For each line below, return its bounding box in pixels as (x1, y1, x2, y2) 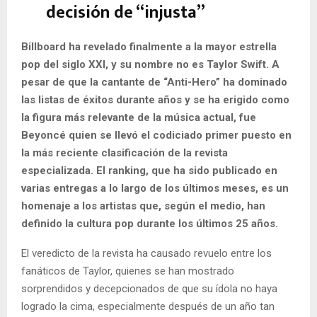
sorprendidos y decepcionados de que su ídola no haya (21, 282, 277, 296)
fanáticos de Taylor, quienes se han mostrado (21, 265, 234, 278)
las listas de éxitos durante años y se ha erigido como (21, 93, 289, 107)
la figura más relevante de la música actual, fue (21, 111, 256, 125)
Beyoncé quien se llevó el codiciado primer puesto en (21, 129, 292, 142)
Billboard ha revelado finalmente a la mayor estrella (21, 40, 277, 54)
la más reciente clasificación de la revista (21, 146, 228, 160)
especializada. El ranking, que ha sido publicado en (21, 164, 277, 178)
